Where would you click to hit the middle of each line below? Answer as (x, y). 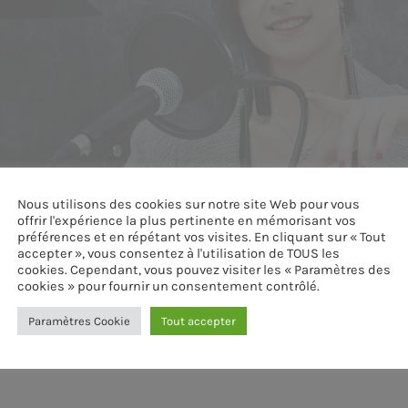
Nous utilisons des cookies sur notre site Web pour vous (189, 204)
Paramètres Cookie (79, 321)
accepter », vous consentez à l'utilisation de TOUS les (178, 254)
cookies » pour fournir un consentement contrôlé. (168, 286)
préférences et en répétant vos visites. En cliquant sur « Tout (202, 237)
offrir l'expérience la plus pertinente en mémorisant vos (187, 221)
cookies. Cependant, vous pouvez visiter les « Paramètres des (204, 270)
